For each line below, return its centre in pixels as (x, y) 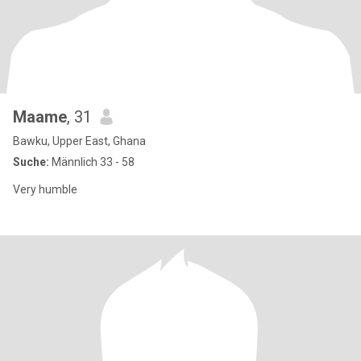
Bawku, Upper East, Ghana (79, 141)
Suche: (31, 162)
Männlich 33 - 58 (92, 162)
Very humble (45, 189)
